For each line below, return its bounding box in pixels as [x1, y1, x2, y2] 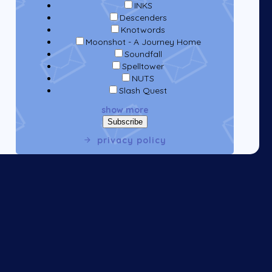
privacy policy [97, 134, 166, 146]
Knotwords [121, 24, 166, 36]
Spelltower [122, 61, 165, 72]
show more [101, 104, 149, 116]
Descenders [119, 12, 167, 24]
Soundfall [124, 49, 162, 60]
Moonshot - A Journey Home [85, 36, 201, 48]
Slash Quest [119, 85, 168, 97]
